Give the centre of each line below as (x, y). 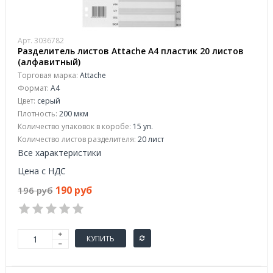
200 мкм (73, 114)
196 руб (35, 190)
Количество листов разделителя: (77, 139)
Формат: (33, 88)
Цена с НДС (42, 171)
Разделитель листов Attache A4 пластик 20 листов (131, 51)
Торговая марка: (48, 75)
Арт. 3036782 (41, 41)
